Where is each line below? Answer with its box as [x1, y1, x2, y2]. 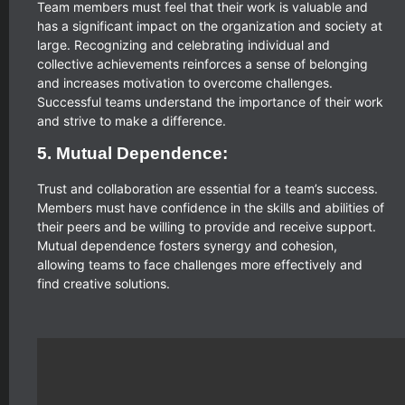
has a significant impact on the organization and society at [37, 17, 382, 33]
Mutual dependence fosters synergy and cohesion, [37, 238, 337, 254]
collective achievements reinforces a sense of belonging [37, 55, 368, 71]
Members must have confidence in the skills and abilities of [37, 200, 384, 216]
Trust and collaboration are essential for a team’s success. [37, 181, 378, 197]
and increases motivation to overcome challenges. [37, 74, 333, 90]
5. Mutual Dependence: [37, 144, 228, 164]
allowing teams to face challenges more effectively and [37, 257, 363, 273]
